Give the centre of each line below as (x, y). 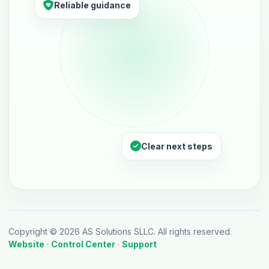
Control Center (83, 244)
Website (26, 244)
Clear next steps (177, 146)
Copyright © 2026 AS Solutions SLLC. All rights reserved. (120, 231)
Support (139, 244)
